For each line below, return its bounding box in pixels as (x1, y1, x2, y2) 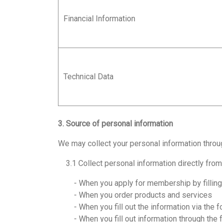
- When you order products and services (58, 190, 212, 200)
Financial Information (63, 14, 135, 23)
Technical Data (63, 72, 113, 81)
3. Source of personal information (58, 119, 173, 128)
